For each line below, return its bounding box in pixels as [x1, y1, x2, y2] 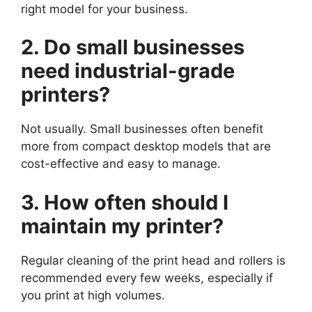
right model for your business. [21, 1, 188, 16]
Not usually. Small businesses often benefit [21, 122, 263, 136]
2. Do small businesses [21, 35, 244, 60]
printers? [21, 82, 110, 107]
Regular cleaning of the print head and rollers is [21, 253, 286, 267]
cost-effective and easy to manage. [21, 157, 221, 171]
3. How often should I [21, 189, 228, 214]
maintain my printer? [21, 213, 224, 238]
